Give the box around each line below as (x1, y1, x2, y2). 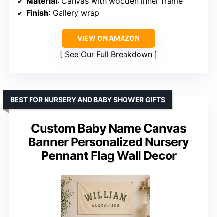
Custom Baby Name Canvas (31, 121, 186, 136)
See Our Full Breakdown (65, 49, 152, 60)
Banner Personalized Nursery (28, 135, 189, 150)
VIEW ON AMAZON (77, 34, 139, 43)
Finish (26, 8, 48, 18)
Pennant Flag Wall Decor (41, 148, 176, 163)
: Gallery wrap (48, 8, 99, 18)
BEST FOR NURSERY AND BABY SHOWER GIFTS (10, 95, 165, 104)
